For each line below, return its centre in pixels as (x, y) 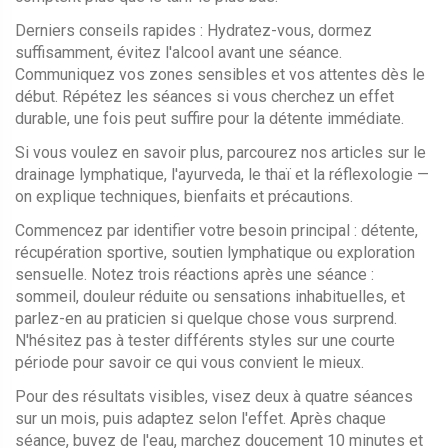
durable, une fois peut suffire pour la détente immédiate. (209, 118)
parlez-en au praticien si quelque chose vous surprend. (206, 318)
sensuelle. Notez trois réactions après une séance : (194, 274)
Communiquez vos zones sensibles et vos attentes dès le (220, 74)
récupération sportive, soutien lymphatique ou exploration (215, 252)
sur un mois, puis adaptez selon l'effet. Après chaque (200, 418)
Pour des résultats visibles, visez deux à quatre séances (214, 396)
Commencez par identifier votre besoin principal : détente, (216, 230)
